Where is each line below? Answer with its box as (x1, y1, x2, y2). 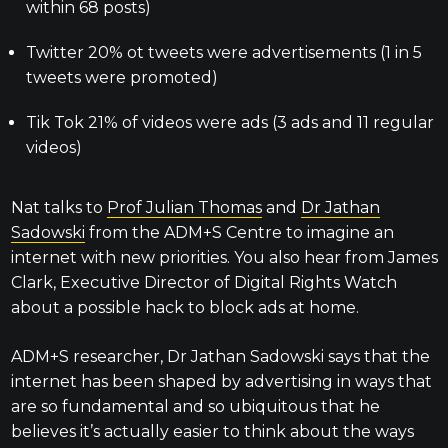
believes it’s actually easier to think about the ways (10, 422, 414, 442)
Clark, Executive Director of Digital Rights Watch (10, 273, 397, 293)
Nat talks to (10, 198, 107, 218)
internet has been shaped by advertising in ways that (10, 372, 432, 392)
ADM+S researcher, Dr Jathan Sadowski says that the (10, 347, 430, 367)
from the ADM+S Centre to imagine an (84, 223, 394, 243)
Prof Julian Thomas (106, 198, 262, 218)
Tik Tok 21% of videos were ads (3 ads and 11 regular (25, 113, 434, 133)
